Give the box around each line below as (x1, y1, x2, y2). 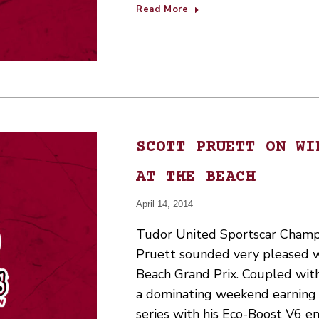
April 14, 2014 (136, 199, 193, 210)
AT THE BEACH (136, 168, 256, 187)
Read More (136, 3, 189, 16)
